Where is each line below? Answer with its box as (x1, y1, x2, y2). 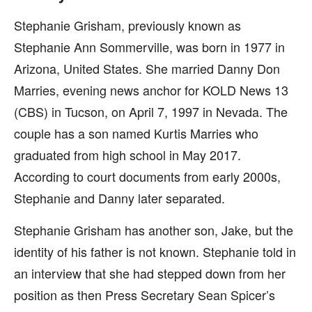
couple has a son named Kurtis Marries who (14, 124, 258, 142)
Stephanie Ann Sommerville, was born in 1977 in (14, 38, 285, 56)
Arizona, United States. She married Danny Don (14, 59, 280, 77)
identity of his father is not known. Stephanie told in (14, 242, 296, 260)
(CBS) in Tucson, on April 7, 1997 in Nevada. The (14, 102, 288, 120)
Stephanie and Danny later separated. (14, 189, 225, 207)
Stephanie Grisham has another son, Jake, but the (14, 221, 293, 239)
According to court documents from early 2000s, (14, 167, 281, 185)
